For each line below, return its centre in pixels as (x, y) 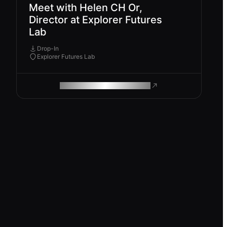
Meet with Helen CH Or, (86, 8)
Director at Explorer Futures (96, 20)
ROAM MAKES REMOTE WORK (104, 86)
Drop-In (48, 49)
